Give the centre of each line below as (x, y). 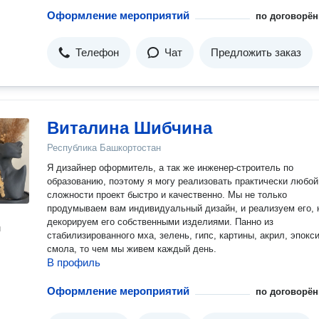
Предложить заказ (256, 52)
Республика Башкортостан (104, 148)
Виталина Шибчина (130, 128)
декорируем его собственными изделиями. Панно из (160, 222)
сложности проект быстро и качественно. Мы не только (167, 195)
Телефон (97, 52)
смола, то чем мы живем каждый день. (132, 249)
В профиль (74, 262)
